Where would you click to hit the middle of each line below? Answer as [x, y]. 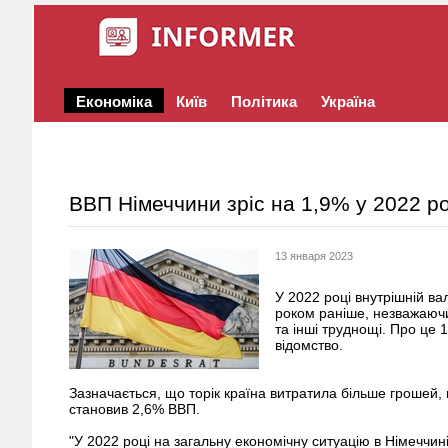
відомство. [309, 345]
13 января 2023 [314, 256]
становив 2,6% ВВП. [134, 409]
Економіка [114, 101]
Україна [348, 101]
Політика [264, 101]
